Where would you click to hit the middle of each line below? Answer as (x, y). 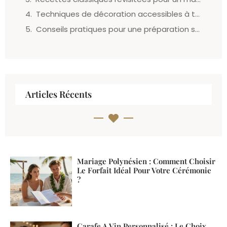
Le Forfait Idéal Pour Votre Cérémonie (144, 171)
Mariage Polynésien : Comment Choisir (146, 161)
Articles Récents (59, 94)
